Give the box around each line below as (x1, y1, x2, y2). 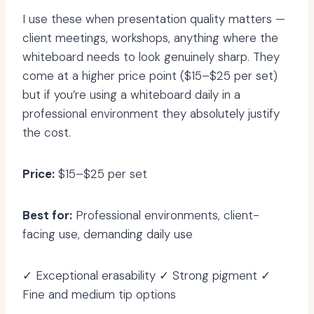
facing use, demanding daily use (22, 226, 193, 243)
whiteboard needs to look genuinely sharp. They (22, 49, 280, 65)
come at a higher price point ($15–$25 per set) (22, 68, 278, 84)
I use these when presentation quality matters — (22, 11, 285, 27)
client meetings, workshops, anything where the (22, 30, 278, 46)
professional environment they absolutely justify (22, 106, 280, 122)
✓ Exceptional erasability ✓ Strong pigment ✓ (22, 268, 271, 284)
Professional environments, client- (72, 207, 259, 224)
